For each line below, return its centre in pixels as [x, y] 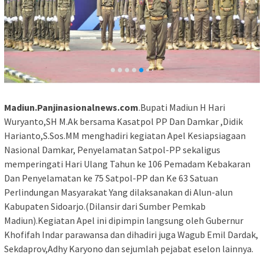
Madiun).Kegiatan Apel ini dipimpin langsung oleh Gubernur [124, 221]
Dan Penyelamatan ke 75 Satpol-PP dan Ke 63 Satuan [111, 178]
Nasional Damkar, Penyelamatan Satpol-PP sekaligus [112, 150]
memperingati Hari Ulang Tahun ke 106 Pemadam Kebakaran [127, 164]
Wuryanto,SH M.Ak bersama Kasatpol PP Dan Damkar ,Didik [123, 122]
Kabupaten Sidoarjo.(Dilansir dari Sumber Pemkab [105, 207]
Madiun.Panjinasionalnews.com [71, 108]
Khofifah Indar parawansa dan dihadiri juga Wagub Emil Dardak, [131, 235]
